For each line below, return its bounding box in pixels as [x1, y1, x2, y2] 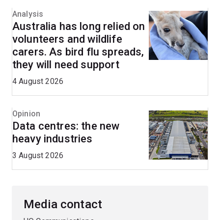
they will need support [12, 58, 120, 71]
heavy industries [12, 133, 93, 145]
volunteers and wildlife [12, 33, 122, 46]
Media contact [24, 197, 103, 212]
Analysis [12, 9, 44, 19]
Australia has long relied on [12, 20, 145, 33]
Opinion [12, 109, 41, 119]
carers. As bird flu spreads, [12, 46, 144, 58]
